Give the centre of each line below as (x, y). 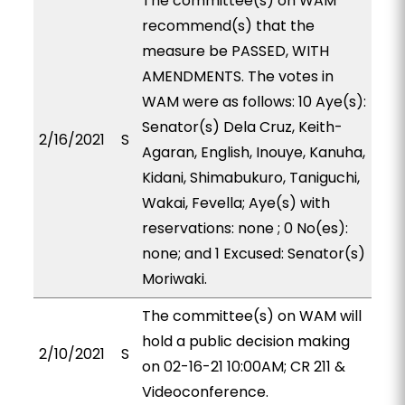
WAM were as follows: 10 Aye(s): (254, 102)
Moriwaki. (174, 279)
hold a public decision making (245, 341)
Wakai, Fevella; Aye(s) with (235, 203)
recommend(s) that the (228, 26)
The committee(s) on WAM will (251, 316)
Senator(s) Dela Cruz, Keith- (242, 127)
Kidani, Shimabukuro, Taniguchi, (250, 178)
